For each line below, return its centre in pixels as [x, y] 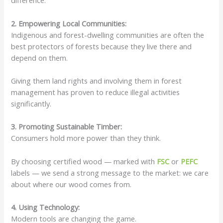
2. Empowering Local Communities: [69, 23]
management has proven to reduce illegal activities [96, 92]
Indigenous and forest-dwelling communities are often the [108, 35]
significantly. [31, 103]
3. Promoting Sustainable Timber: [67, 127]
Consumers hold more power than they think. [87, 138]
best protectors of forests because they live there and [102, 46]
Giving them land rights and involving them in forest [97, 80]
